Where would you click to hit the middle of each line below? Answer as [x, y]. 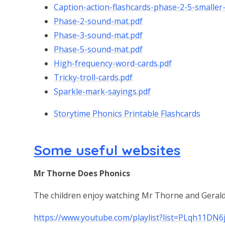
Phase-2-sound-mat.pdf [98, 21]
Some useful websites [107, 150]
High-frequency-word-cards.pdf [113, 64]
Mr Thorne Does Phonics [82, 174]
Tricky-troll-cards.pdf [93, 78]
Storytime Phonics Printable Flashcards [127, 114]
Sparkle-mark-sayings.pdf [102, 92]
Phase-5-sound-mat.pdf [98, 49]
